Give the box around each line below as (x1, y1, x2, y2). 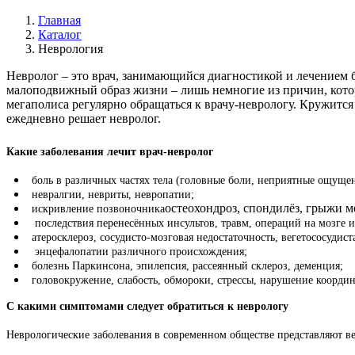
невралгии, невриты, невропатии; (32, 188, 194, 200)
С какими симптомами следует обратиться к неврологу (6, 300, 288, 312)
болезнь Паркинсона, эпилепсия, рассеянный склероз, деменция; (32, 259, 343, 272)
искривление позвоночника (32, 202, 165, 215)
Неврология (38, 41, 103, 55)
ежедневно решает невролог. (6, 111, 161, 125)
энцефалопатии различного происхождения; (32, 245, 247, 258)
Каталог (38, 27, 82, 41)
